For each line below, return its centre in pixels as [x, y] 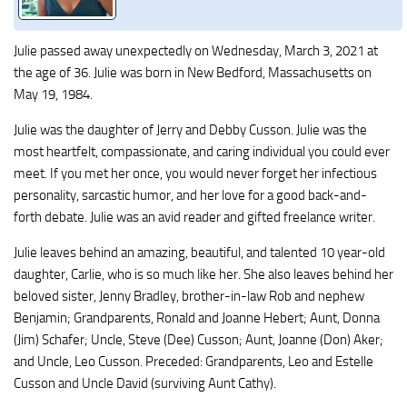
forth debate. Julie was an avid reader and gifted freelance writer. [194, 218]
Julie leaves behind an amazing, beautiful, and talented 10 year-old [199, 253]
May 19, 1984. [53, 95]
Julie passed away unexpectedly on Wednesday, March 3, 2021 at [196, 51]
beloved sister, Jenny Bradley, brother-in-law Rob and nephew [189, 297]
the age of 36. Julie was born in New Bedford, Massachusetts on [193, 73]
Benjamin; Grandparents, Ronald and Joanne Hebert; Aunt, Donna [197, 318]
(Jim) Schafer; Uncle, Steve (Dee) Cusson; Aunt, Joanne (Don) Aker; [199, 340]
